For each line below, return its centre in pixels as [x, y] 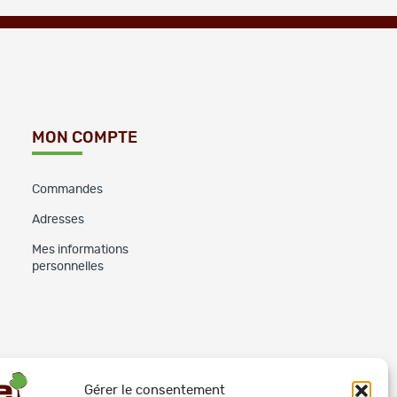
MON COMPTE [85, 138]
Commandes [68, 189]
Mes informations [81, 249]
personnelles [68, 266]
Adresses [58, 219]
